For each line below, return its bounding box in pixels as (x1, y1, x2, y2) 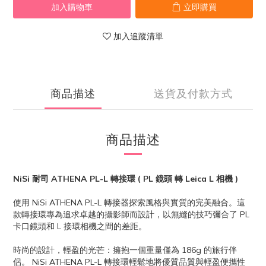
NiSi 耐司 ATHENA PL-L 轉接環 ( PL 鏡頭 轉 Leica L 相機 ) (13, 173, 238, 184)
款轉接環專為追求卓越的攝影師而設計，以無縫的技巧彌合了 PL (13, 209, 249, 220)
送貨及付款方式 (153, 87, 233, 100)
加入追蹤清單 (113, 31, 163, 42)
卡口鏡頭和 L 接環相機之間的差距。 (13, 221, 147, 232)
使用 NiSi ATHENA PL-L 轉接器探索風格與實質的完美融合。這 (13, 197, 245, 208)
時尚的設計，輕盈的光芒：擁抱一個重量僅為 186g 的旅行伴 (13, 245, 237, 255)
